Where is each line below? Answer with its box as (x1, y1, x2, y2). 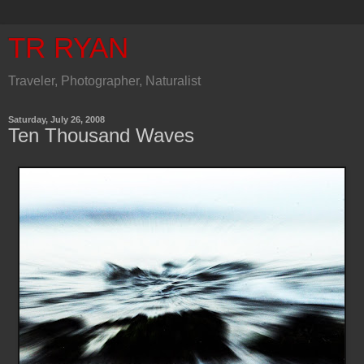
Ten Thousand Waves (8, 124, 194, 146)
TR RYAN (8, 32, 128, 63)
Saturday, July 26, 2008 (8, 115, 105, 124)
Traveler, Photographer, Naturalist (8, 74, 201, 88)
